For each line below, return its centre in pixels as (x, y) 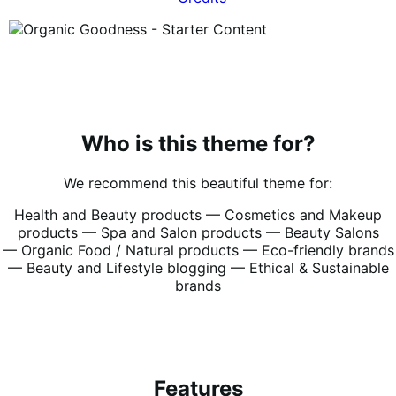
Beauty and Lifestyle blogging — (137, 268)
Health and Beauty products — (119, 215)
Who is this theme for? (198, 144)
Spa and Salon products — (192, 233)
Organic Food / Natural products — (141, 251)
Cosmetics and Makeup (303, 215)
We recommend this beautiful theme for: (198, 183)
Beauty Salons (331, 233)
